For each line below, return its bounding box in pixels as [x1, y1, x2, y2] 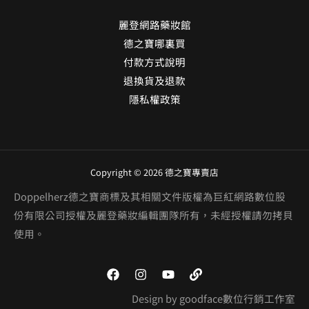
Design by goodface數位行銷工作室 [132, 290, 295, 306]
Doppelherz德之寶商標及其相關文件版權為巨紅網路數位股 [14, 188, 286, 203]
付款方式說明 [123, 54, 186, 69]
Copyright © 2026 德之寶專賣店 [90, 165, 219, 179]
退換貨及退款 [123, 72, 186, 88]
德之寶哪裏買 [123, 35, 186, 50]
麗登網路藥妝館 [118, 17, 191, 32]
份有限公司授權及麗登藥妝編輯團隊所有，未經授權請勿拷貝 [14, 207, 293, 222]
